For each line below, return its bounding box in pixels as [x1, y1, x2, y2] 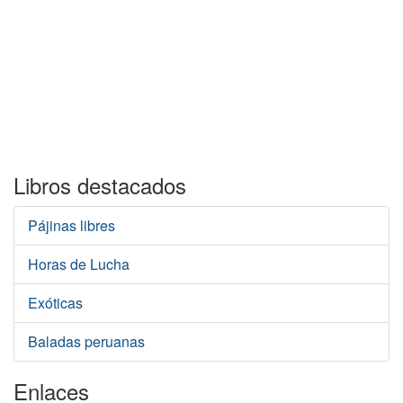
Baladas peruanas [28, 331, 145, 352]
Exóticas [28, 292, 83, 313]
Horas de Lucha [28, 254, 130, 274]
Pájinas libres [28, 215, 115, 236]
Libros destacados [13, 169, 186, 201]
